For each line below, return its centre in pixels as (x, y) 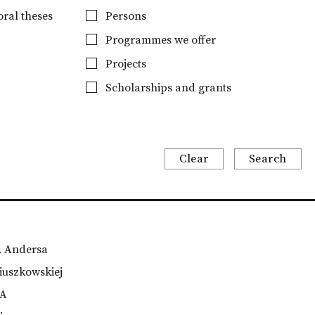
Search (268, 159)
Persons (124, 16)
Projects (124, 64)
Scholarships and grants (167, 88)
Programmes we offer (159, 40)
